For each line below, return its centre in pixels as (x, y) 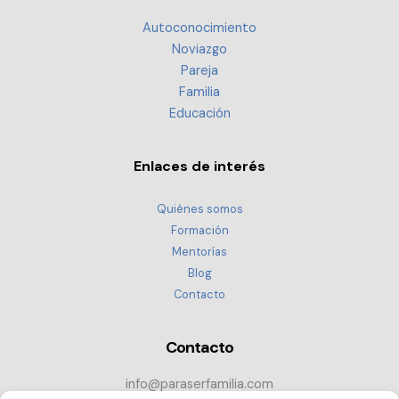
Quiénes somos (199, 208)
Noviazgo (199, 50)
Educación (199, 114)
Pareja (199, 71)
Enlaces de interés (199, 167)
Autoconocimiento (199, 28)
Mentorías (199, 251)
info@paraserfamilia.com (199, 384)
